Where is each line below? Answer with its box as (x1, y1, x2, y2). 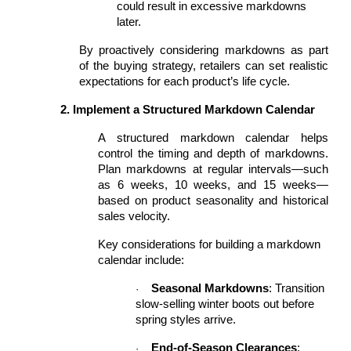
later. (117, 16, 142, 28)
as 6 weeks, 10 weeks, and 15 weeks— (98, 179, 328, 191)
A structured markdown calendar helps (98, 132, 328, 144)
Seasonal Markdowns (151, 282, 270, 295)
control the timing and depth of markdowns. (98, 147, 328, 160)
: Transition (269, 282, 325, 295)
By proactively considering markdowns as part (79, 44, 328, 56)
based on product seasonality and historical (98, 194, 328, 207)
